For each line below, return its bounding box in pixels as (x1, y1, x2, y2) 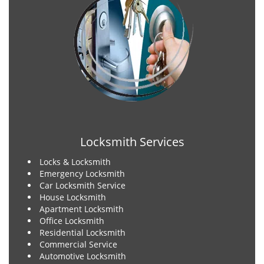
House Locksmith (39, 192, 108, 203)
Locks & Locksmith (39, 156, 111, 167)
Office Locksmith (39, 215, 104, 226)
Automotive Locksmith (39, 250, 126, 262)
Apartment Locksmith (39, 203, 124, 214)
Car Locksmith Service (39, 180, 126, 191)
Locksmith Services (80, 134, 184, 150)
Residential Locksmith (39, 227, 126, 238)
